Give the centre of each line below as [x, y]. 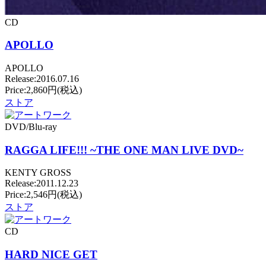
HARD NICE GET [51, 255]
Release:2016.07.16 [42, 78]
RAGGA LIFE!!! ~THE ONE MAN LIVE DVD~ [124, 150]
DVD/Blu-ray [31, 126]
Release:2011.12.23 [42, 183]
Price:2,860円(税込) [43, 90]
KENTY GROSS [38, 173]
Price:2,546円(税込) [43, 195]
